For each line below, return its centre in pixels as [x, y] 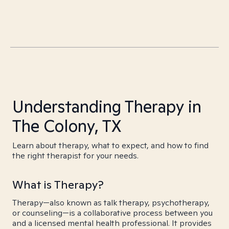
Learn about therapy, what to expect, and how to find [110, 145]
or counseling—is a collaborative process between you [112, 213]
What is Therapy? [58, 185]
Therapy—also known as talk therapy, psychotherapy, [111, 203]
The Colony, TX [67, 126]
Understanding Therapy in [107, 106]
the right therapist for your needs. [75, 156]
